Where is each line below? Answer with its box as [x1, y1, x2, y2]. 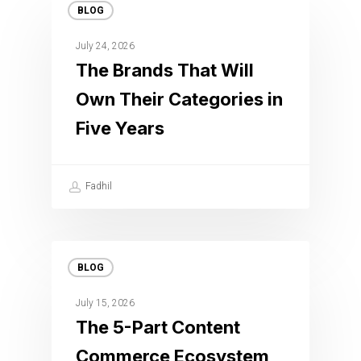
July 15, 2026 [76, 297, 135, 309]
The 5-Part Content [76, 317, 240, 338]
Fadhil [83, 180, 112, 193]
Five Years [76, 118, 164, 139]
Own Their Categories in [76, 89, 283, 110]
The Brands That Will [76, 60, 254, 81]
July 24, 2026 [76, 40, 135, 52]
